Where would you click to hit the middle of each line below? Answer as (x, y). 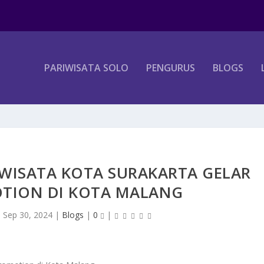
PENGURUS (171, 68)
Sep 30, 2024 (27, 215)
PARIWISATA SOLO (86, 68)
